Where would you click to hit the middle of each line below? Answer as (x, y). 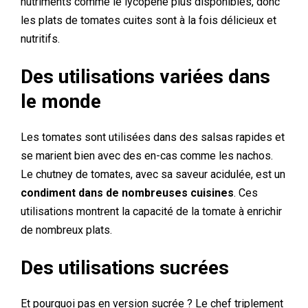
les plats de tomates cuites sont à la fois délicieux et (148, 20)
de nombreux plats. (66, 230)
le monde (61, 101)
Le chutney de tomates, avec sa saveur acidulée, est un (153, 174)
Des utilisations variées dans (145, 77)
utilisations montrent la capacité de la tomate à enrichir (151, 211)
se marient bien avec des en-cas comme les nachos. (147, 156)
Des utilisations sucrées (125, 268)
